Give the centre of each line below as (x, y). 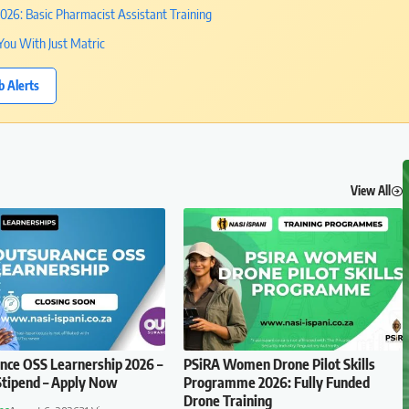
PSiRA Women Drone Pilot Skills (280, 364)
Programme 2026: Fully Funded (277, 382)
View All (370, 190)
